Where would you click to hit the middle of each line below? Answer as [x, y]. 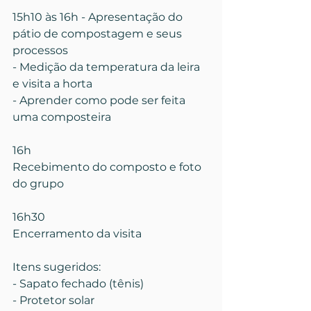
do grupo [38, 184]
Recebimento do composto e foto [108, 167]
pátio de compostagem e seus [99, 34]
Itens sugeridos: [57, 267]
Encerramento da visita [77, 234]
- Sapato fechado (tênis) [78, 284]
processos [40, 50]
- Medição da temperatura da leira [108, 67]
